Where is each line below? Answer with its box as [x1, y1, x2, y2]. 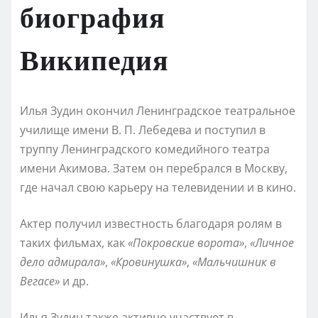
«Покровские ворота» [128, 234, 244, 251]
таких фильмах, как [20, 234, 128, 251]
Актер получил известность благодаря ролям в [20, 215, 282, 231]
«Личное [250, 234, 294, 251]
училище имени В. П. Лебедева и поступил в [20, 121, 265, 138]
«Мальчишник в [192, 253, 276, 270]
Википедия [20, 40, 169, 77]
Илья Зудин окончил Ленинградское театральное [20, 102, 295, 119]
